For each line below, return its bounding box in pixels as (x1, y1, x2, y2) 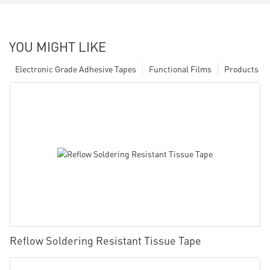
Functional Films (149, 63, 212, 74)
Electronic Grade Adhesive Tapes (15, 63, 136, 74)
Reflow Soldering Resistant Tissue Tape (10, 233, 201, 247)
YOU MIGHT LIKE (9, 37, 106, 55)
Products (224, 63, 259, 74)
